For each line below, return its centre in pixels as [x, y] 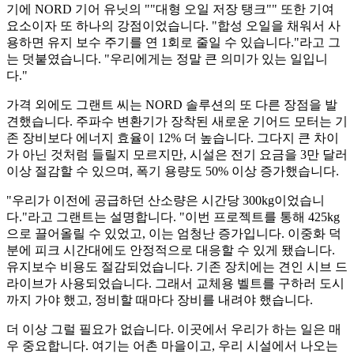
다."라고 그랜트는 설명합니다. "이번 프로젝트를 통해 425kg [173, 217]
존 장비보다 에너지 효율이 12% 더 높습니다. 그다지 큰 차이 [173, 138]
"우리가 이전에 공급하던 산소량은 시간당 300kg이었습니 [166, 201]
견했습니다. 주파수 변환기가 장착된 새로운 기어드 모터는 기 [177, 122]
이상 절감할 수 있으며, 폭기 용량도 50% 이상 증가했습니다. [173, 171]
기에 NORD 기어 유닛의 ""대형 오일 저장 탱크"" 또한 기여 [170, 9]
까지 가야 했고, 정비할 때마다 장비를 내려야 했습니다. [160, 300]
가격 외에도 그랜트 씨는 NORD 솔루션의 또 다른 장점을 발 [172, 105]
